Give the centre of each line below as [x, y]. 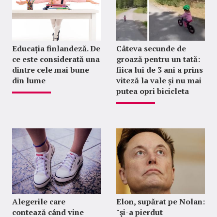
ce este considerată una [56, 59]
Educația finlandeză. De [56, 49]
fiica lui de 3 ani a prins [159, 70]
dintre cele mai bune [51, 70]
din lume [29, 81]
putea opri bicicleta [152, 91]
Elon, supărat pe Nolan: [160, 202]
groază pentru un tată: [158, 59]
